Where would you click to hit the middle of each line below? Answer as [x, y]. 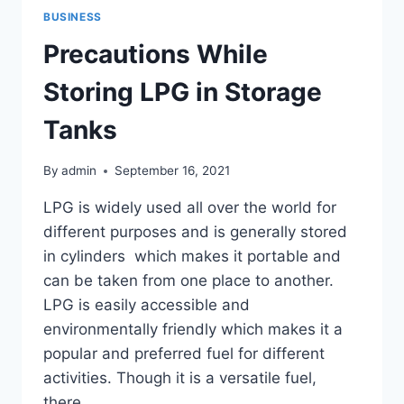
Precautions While [156, 55]
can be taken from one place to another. [188, 281]
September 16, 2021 [173, 171]
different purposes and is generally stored [195, 232]
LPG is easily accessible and [147, 305]
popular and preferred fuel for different [184, 354]
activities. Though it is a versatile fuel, [180, 378]
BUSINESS [73, 16]
